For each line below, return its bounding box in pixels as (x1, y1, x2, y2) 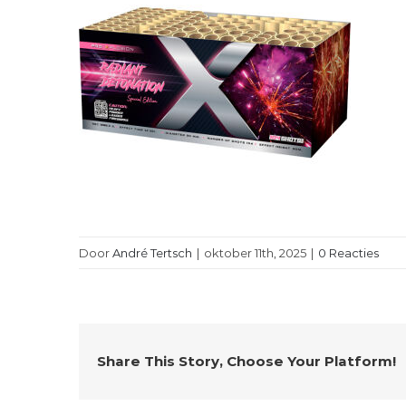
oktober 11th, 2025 (204, 246, 306, 260)
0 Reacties (318, 246, 379, 260)
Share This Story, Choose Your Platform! (97, 353, 396, 370)
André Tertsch (112, 246, 192, 260)
